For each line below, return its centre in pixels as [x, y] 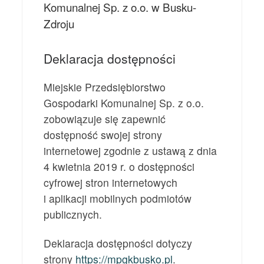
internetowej [72, 151]
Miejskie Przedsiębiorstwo [105, 87]
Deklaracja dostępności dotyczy [118, 243]
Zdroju [59, 23]
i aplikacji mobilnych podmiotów [118, 199]
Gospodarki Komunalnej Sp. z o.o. [124, 103]
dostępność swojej [89, 135]
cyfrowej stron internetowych [111, 183]
